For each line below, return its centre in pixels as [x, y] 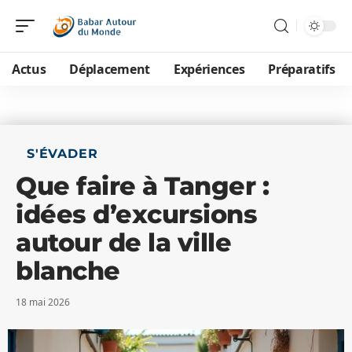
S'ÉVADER [62, 154]
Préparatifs [302, 69]
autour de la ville [123, 242]
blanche [68, 271]
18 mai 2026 [43, 302]
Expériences [209, 69]
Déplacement [110, 69]
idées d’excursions [136, 214]
